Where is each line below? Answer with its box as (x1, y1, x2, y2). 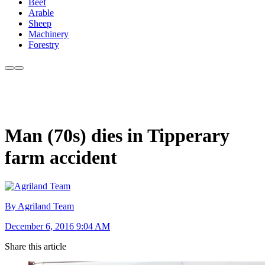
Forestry (28, 40, 59, 50)
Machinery (28, 29, 69, 40)
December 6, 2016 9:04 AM (5, 221, 110, 232)
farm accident (5, 146, 117, 168)
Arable (28, 8, 54, 18)
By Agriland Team (5, 201, 74, 212)
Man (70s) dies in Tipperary (5, 124, 230, 146)
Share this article (5, 241, 66, 252)
